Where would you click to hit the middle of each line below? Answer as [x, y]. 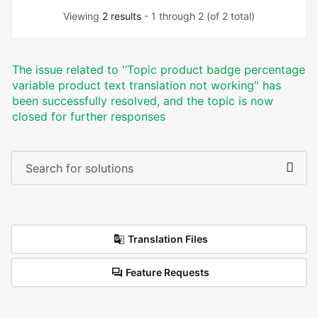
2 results [122, 16]
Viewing [83, 16]
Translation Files [168, 239]
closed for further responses [89, 116]
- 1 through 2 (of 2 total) [198, 16]
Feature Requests [168, 272]
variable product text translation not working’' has [147, 85]
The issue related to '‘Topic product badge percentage [159, 70]
